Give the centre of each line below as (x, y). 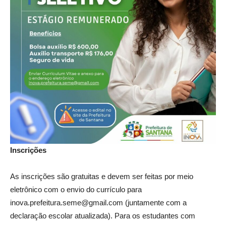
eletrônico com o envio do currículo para (76, 189)
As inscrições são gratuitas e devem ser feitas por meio (102, 176)
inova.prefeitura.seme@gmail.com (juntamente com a (98, 203)
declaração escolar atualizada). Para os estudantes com (103, 216)
